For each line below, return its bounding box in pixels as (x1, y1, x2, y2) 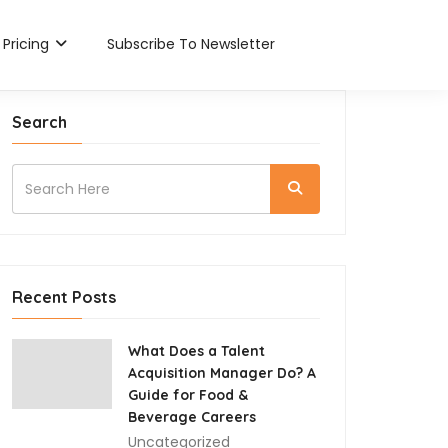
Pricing (3, 34, 53, 54)
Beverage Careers (128, 408, 256, 426)
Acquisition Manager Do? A (128, 364, 316, 382)
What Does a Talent (128, 342, 265, 360)
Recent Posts (12, 287, 116, 307)
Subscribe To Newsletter (107, 34, 275, 54)
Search (12, 112, 67, 132)
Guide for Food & (128, 386, 248, 404)
